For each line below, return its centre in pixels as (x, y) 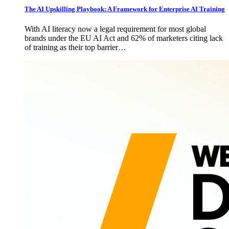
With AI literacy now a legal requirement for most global (115, 29)
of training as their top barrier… (75, 47)
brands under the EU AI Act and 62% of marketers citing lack (124, 38)
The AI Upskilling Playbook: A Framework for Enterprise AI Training (125, 9)
